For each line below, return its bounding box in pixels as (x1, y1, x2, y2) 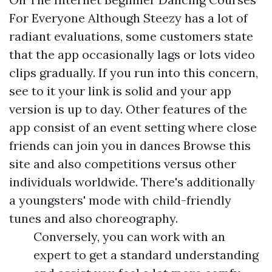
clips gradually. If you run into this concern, (9, 65, 258, 80)
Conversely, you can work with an (33, 229, 225, 244)
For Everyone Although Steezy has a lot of (9, 10, 248, 25)
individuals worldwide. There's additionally (9, 174, 255, 189)
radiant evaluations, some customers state (9, 29, 253, 44)
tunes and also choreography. (9, 211, 178, 226)
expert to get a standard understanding (33, 247, 259, 262)
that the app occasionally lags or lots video (9, 47, 255, 62)
